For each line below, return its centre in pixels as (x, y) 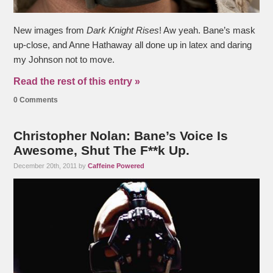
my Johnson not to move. (64, 60)
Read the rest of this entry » (77, 82)
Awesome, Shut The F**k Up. (102, 151)
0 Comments (36, 100)
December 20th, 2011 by (51, 166)
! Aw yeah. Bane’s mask (207, 31)
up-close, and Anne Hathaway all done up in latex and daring (133, 45)
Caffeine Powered (116, 166)
